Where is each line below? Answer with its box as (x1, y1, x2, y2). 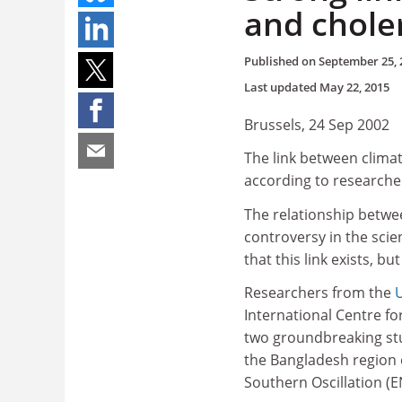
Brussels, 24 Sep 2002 (244, 114, 389, 135)
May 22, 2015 (319, 78, 389, 95)
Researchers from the (244, 283, 395, 302)
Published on (244, 52, 319, 69)
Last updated (244, 78, 319, 95)
